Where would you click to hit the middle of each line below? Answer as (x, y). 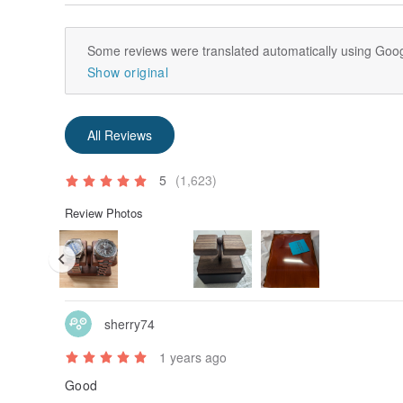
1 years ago (193, 358)
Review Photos (104, 212)
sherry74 (130, 323)
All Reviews (120, 134)
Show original (128, 72)
